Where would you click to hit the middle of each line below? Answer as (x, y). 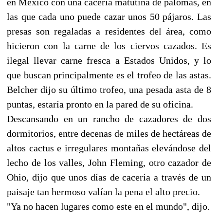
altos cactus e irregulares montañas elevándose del (109, 148)
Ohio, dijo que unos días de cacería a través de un (109, 177)
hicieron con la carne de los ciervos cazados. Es (109, 45)
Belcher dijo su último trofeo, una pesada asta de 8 (109, 89)
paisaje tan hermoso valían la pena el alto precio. (103, 191)
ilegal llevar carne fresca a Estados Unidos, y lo (109, 60)
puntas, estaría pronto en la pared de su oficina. (100, 104)
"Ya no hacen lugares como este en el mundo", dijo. (108, 206)
